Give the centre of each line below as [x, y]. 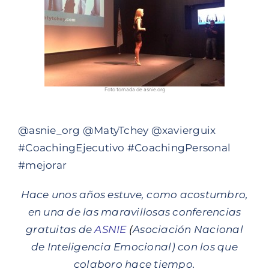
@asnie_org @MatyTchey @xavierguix [117, 131]
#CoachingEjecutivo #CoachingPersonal [125, 148]
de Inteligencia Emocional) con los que [134, 247]
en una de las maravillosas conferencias [134, 212]
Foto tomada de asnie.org [134, 90]
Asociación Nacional [188, 230]
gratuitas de [60, 230]
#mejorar [43, 165]
